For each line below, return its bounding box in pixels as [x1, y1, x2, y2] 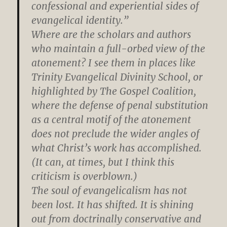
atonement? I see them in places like [31, 56, 196, 69]
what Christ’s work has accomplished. [31, 141, 202, 154]
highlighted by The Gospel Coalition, [31, 85, 197, 97]
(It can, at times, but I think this [31, 156, 175, 168]
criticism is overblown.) [31, 170, 138, 182]
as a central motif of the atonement [31, 113, 192, 126]
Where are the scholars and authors [31, 28, 192, 41]
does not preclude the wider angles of [31, 127, 200, 140]
